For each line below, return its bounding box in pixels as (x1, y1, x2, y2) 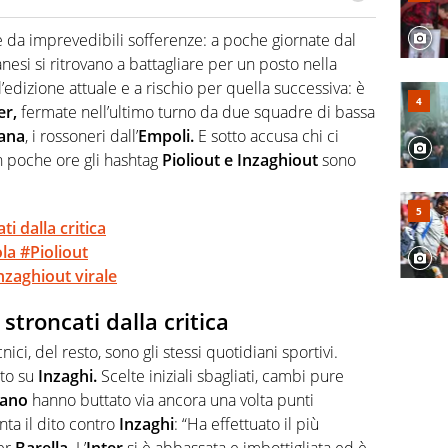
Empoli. (138, 125, 194, 148)
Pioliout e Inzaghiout (162, 149, 318, 172)
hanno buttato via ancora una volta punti (28, 388, 314, 411)
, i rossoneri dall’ (25, 125, 138, 148)
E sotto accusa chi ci (194, 125, 339, 148)
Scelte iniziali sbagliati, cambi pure (97, 364, 344, 387)
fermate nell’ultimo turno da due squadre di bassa (17, 101, 375, 124)
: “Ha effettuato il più (174, 412, 319, 435)
